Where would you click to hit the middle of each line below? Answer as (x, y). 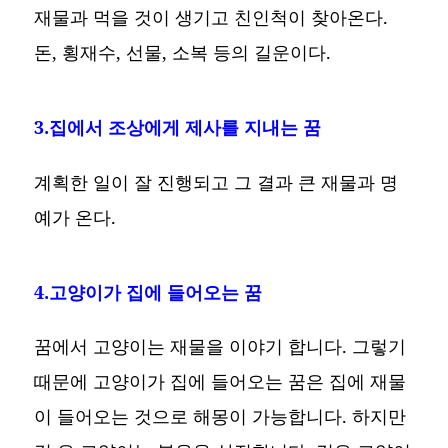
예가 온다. (75, 216)
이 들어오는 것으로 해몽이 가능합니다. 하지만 (220, 416)
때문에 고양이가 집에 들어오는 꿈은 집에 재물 (220, 381)
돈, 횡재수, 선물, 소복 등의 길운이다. (183, 51)
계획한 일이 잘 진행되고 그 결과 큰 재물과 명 (216, 181)
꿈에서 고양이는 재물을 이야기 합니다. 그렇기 (220, 346)
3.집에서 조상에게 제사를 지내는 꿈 (178, 126)
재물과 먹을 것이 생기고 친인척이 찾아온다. (211, 16)
